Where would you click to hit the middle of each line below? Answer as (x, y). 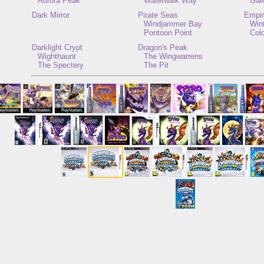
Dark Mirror (51, 15)
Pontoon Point (168, 33)
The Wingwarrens (173, 56)
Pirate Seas (158, 15)
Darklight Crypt (57, 47)
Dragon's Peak (163, 47)
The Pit (156, 65)
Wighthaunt (57, 56)
